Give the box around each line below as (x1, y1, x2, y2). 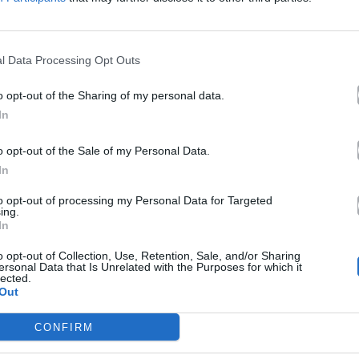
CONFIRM (34, 321, 94, 333)
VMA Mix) (240, 240, 305, 257)
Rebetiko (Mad (224, 225, 321, 242)
